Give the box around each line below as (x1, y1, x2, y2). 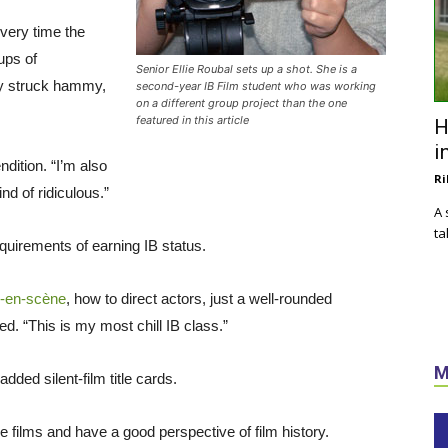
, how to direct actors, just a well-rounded (66, 289, 332, 307)
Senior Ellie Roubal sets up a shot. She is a (136, 61, 357, 76)
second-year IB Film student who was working (136, 78, 376, 93)
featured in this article (136, 112, 249, 127)
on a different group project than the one (136, 95, 347, 110)
